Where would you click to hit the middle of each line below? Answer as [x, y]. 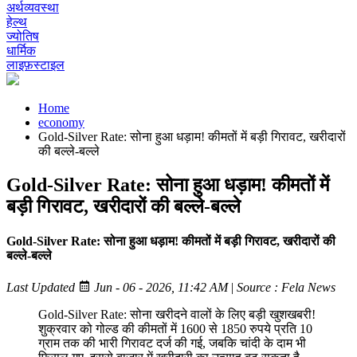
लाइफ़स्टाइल [35, 65]
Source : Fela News [286, 288]
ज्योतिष [23, 36]
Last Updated [42, 288]
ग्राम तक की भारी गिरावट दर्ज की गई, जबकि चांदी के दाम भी [172, 343]
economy [61, 122]
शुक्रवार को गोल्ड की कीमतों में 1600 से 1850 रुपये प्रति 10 [175, 329]
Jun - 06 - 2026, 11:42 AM [159, 288]
